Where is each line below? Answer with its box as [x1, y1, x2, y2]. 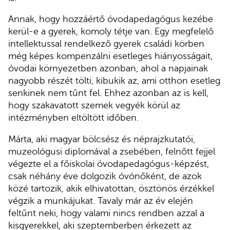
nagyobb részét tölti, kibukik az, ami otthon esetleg [8, 75, 220, 86]
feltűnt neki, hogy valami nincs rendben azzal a [8, 207, 204, 218]
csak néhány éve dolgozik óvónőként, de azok [8, 170, 202, 181]
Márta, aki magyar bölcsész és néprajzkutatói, [8, 133, 195, 144]
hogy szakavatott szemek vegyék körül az [8, 100, 180, 111]
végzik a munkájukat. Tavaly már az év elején [8, 195, 193, 206]
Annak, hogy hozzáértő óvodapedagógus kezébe [8, 14, 213, 25]
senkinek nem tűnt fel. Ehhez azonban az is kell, [8, 88, 208, 99]
